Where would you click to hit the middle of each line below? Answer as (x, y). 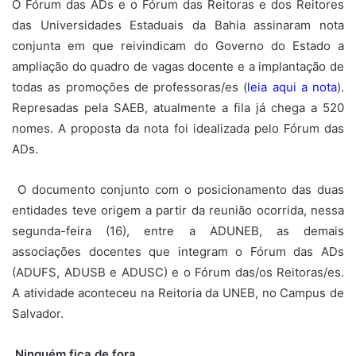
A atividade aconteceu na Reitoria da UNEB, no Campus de (178, 292)
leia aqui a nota (292, 87)
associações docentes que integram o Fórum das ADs (178, 251)
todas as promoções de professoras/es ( (130, 87)
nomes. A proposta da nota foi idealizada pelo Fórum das (178, 128)
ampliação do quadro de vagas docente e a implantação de (178, 66)
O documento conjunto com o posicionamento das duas (178, 189)
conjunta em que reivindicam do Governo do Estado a (178, 45)
